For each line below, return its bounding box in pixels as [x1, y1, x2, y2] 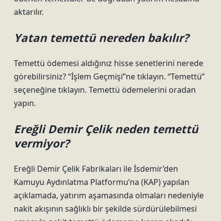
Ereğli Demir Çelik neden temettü [14, 121, 198, 137]
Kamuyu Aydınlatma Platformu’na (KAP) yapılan [14, 177, 189, 187]
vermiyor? [14, 136, 70, 151]
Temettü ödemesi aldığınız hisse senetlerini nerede [14, 58, 203, 69]
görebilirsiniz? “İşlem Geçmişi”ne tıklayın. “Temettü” [14, 71, 205, 82]
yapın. [14, 98, 36, 109]
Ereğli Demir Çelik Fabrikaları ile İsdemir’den [14, 163, 178, 174]
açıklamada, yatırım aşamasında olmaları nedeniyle [14, 190, 204, 201]
